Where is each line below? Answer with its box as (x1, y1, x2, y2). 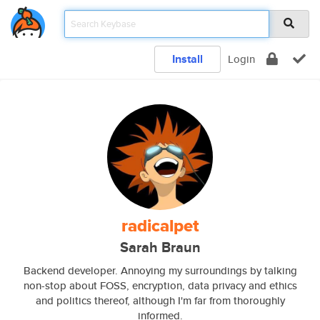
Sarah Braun (119, 237, 201, 258)
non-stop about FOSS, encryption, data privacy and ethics (23, 278, 297, 293)
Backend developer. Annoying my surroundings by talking (23, 263, 297, 278)
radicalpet (121, 213, 199, 239)
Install (172, 51, 203, 67)
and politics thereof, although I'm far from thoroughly (35, 293, 285, 308)
